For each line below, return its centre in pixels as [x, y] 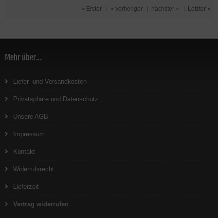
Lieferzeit [26, 187]
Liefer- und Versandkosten [50, 82]
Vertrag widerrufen [41, 204]
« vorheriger [127, 9]
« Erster [91, 9]
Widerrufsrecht [34, 169]
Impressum [29, 134]
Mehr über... [23, 57]
